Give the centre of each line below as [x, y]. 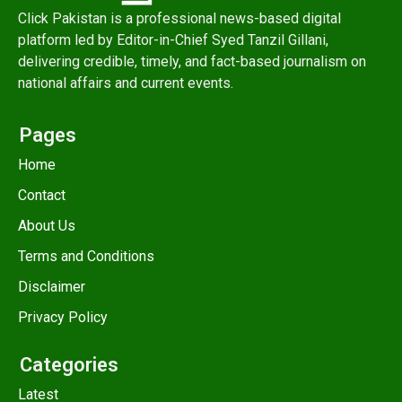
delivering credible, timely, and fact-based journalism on [192, 62]
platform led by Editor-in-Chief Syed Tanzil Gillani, [173, 40]
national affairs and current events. [126, 83]
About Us [47, 225]
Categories [69, 364]
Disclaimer [52, 286]
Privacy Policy [63, 317]
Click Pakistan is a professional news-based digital [179, 19]
